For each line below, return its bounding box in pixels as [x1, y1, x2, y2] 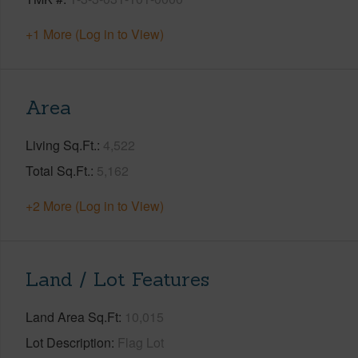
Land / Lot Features [26, 266, 209, 292]
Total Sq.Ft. [26, 161, 90, 180]
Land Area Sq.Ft [26, 307, 118, 326]
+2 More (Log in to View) [26, 196, 164, 215]
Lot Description [26, 332, 111, 352]
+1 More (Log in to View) [26, 24, 164, 43]
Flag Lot [117, 332, 164, 352]
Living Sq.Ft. [26, 135, 97, 154]
